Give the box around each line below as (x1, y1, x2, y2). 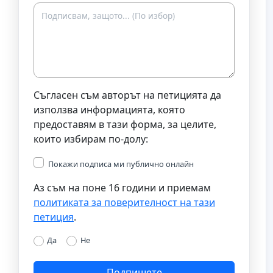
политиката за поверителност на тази (34, 195, 215, 209)
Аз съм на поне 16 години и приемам (34, 180, 211, 194)
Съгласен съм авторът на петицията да (34, 88, 221, 102)
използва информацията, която (34, 102, 185, 116)
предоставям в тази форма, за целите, (34, 117, 216, 131)
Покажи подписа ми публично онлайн (48, 158, 194, 169)
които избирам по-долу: (34, 132, 148, 146)
